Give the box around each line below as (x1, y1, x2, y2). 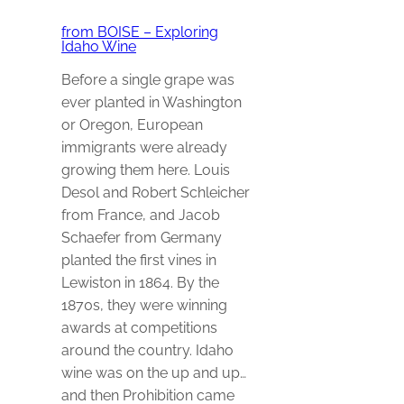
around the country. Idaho (61, 342, 234, 360)
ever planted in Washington (61, 94, 242, 112)
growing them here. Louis (61, 161, 230, 179)
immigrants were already (61, 139, 227, 157)
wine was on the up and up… (61, 364, 246, 382)
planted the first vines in (61, 252, 216, 270)
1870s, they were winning (61, 297, 227, 315)
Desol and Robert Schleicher (61, 184, 250, 202)
